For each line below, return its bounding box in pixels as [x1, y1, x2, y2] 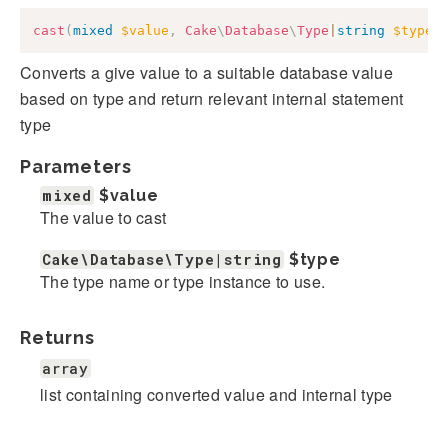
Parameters [20, 155, 132, 177]
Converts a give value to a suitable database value [20, 60, 394, 84]
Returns [20, 326, 95, 348]
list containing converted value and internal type [40, 382, 393, 406]
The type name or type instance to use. [40, 269, 326, 293]
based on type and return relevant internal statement [20, 86, 404, 110]
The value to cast [40, 205, 167, 229]
